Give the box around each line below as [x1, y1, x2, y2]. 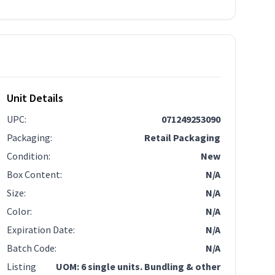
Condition [7, 150, 49, 162]
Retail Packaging [144, 131, 220, 144]
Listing [7, 260, 37, 273]
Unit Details [7, 91, 64, 105]
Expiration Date [7, 223, 74, 236]
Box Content [7, 168, 61, 180]
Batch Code [7, 242, 55, 254]
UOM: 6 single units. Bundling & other [55, 260, 220, 273]
